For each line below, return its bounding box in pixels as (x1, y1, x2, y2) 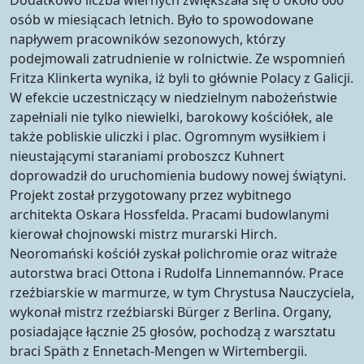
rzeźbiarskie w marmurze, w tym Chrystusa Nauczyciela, (10, 283, 354, 301)
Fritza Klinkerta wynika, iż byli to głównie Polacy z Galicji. (10, 68, 353, 87)
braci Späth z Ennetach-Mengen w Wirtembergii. (10, 341, 307, 360)
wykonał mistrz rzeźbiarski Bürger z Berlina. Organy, (10, 302, 331, 321)
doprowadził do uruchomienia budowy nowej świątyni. (10, 166, 346, 184)
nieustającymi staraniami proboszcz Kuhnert (10, 146, 284, 165)
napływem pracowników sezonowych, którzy (10, 29, 285, 48)
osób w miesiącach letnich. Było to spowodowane (10, 10, 314, 28)
